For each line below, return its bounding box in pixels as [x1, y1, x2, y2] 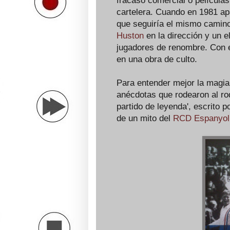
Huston [117, 31, 144, 41]
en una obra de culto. [117, 54, 197, 64]
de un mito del [117, 113, 173, 123]
